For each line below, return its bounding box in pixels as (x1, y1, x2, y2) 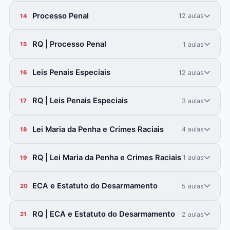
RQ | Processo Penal (32, 40, 106, 49)
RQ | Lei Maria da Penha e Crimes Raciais (32, 152, 181, 162)
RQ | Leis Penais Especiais (32, 96, 128, 106)
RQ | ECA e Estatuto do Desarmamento (32, 209, 175, 219)
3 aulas (182, 97, 204, 105)
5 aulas (182, 182, 204, 190)
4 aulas (182, 125, 204, 133)
